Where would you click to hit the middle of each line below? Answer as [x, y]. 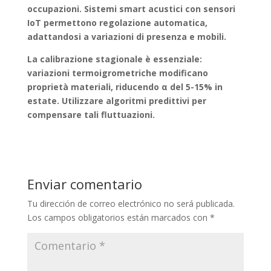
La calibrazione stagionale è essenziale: [114, 59]
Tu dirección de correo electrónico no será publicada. [131, 204]
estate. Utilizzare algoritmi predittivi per [116, 101]
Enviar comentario [84, 184]
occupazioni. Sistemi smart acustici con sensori [131, 9]
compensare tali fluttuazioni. [91, 115]
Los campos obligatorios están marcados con [118, 217]
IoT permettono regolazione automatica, [117, 23]
